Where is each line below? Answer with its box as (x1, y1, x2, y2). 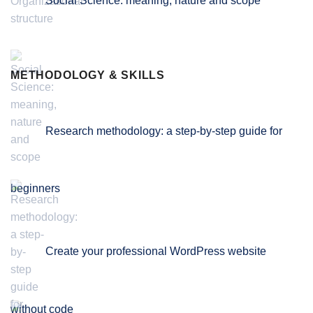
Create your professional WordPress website (45, 245, 266, 258)
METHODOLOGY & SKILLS (10, 68, 165, 81)
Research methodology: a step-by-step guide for (45, 124, 282, 137)
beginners (10, 182, 60, 195)
